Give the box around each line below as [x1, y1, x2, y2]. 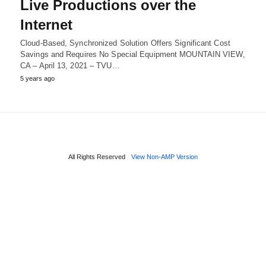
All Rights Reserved [68, 153, 125, 160]
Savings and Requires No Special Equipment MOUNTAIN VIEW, [20, 50, 245, 59]
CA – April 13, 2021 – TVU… [20, 61, 120, 70]
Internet [20, 17, 72, 33]
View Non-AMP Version [131, 153, 198, 160]
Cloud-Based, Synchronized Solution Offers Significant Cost [20, 39, 230, 47]
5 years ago [20, 75, 55, 82]
